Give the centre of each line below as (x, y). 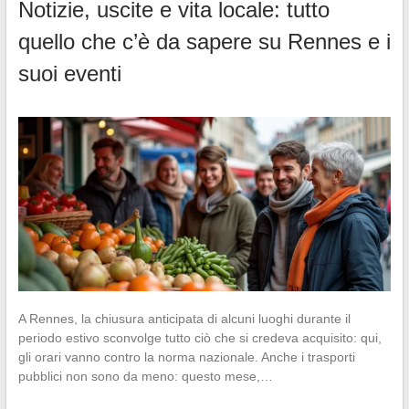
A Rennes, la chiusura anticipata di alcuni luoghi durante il (184, 318)
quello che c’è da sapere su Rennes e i (204, 41)
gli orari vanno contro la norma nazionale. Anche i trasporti (186, 357)
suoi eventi (69, 73)
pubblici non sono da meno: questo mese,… (145, 376)
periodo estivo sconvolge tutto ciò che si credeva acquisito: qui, (199, 337)
